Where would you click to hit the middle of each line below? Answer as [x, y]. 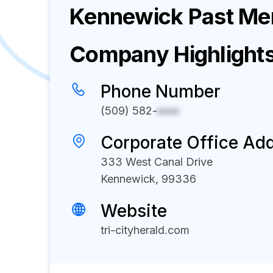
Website [134, 211]
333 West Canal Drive [157, 162]
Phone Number [161, 91]
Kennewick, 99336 [148, 179]
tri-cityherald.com [145, 230]
